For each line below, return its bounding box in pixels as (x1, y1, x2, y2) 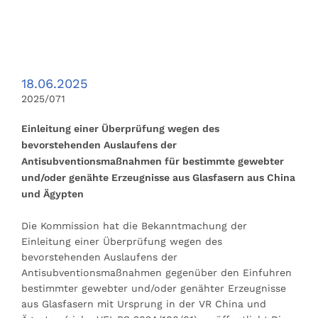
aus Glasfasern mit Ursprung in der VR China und (21, 297, 266, 309)
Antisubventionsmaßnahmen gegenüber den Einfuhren (21, 266, 292, 278)
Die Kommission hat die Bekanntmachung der (21, 219, 247, 231)
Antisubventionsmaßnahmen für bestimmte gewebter (21, 155, 284, 167)
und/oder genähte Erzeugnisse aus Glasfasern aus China (21, 171, 295, 183)
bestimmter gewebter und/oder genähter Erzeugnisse (21, 282, 286, 294)
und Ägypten (21, 187, 84, 199)
